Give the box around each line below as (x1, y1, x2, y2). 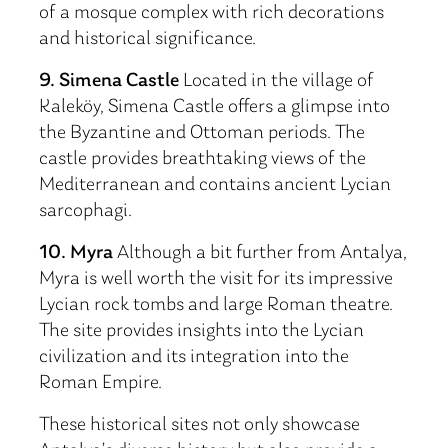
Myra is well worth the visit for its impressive (39, 269, 393, 289)
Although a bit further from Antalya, (113, 243, 407, 263)
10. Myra (39, 243, 113, 263)
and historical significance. (39, 29, 256, 49)
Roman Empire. (39, 373, 162, 393)
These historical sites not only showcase (39, 415, 360, 435)
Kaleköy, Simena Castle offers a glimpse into (39, 97, 390, 117)
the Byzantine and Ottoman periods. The (39, 123, 365, 143)
